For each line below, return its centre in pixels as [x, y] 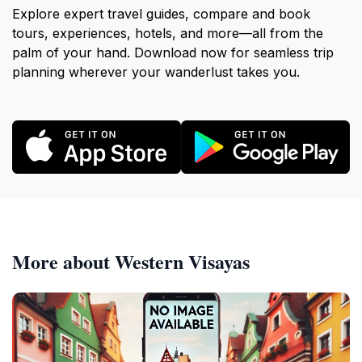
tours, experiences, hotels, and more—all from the [168, 33]
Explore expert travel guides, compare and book [161, 14]
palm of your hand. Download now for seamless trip [173, 53]
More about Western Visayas [131, 261]
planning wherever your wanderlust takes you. [156, 72]
